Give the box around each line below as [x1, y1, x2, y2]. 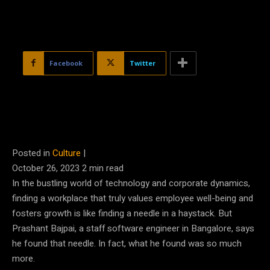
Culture [52, 146, 81, 160]
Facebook [49, 58, 83, 67]
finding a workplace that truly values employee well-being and [12, 191, 253, 205]
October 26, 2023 [12, 161, 82, 175]
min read [89, 161, 124, 175]
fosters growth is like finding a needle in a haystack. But [12, 206, 232, 220]
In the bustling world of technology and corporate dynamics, [12, 176, 250, 190]
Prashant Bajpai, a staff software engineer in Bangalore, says [12, 221, 254, 235]
